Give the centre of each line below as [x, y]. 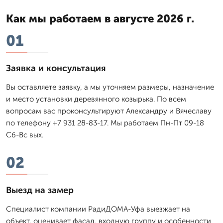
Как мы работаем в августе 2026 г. [100, 18]
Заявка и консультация [56, 68]
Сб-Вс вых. [25, 135]
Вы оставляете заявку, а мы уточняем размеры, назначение [110, 87]
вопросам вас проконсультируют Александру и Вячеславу [109, 111]
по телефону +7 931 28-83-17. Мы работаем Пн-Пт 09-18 [105, 123]
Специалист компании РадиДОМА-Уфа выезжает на [98, 209]
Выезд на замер [40, 190]
